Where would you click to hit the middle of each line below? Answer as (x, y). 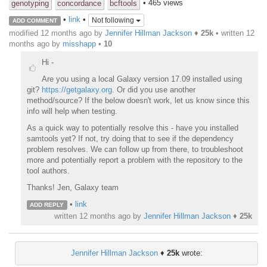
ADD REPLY (47, 205)
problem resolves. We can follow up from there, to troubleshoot (135, 150)
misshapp (79, 44)
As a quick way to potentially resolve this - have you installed (132, 128)
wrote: (191, 253)
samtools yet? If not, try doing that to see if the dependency (130, 139)
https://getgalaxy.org (77, 90)
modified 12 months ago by (57, 33)
